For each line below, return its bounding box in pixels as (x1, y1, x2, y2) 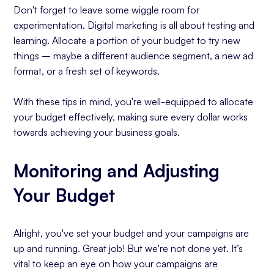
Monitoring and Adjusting (13, 160, 220, 182)
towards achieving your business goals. (13, 126, 180, 138)
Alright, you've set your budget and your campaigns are (13, 227, 250, 239)
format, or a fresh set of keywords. (13, 65, 160, 77)
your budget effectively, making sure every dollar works (13, 111, 248, 123)
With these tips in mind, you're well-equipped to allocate (13, 95, 254, 108)
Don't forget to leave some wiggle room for (13, 4, 200, 16)
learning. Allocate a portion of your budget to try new (13, 34, 241, 46)
